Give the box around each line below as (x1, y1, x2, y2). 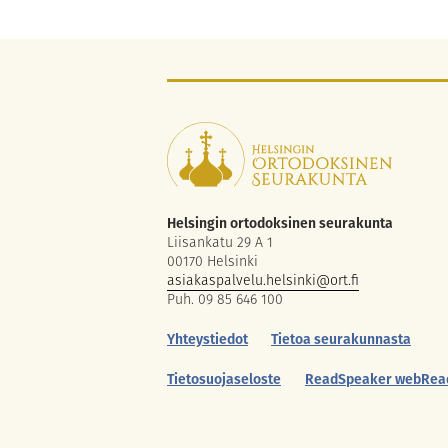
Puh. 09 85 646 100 (167, 289, 283, 310)
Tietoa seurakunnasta (271, 329, 411, 350)
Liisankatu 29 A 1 (167, 232, 273, 253)
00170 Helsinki (167, 251, 258, 272)
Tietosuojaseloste (167, 369, 281, 390)
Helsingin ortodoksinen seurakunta (167, 213, 393, 234)
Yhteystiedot (167, 329, 248, 350)
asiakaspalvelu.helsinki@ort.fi (167, 270, 359, 291)
